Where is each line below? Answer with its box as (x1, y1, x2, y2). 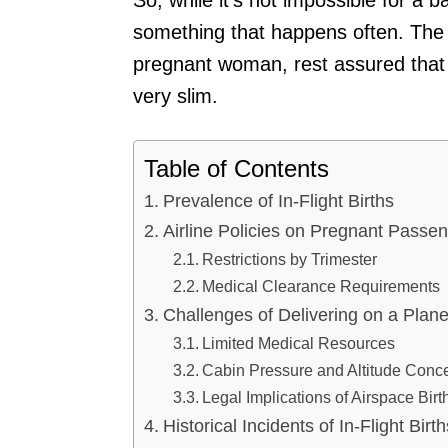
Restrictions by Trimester (201, 249, 377, 268)
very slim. (133, 84, 218, 107)
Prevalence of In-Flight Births (162, 190, 394, 211)
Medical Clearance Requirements (201, 276, 440, 295)
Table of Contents (144, 154, 329, 182)
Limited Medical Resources (201, 333, 395, 352)
